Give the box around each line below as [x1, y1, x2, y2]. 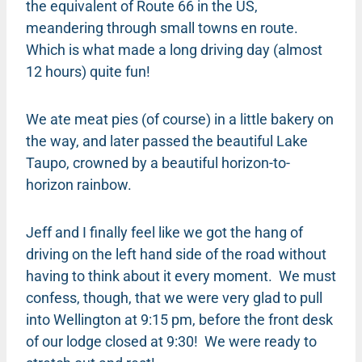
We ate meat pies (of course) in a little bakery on [26, 110, 334, 128]
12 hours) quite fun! [26, 62, 150, 80]
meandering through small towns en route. [26, 19, 298, 36]
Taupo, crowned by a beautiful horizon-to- [26, 154, 290, 171]
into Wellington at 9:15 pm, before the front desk [26, 310, 333, 328]
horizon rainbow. [26, 175, 132, 193]
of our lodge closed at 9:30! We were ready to [26, 332, 317, 350]
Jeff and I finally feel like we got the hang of [26, 223, 303, 241]
